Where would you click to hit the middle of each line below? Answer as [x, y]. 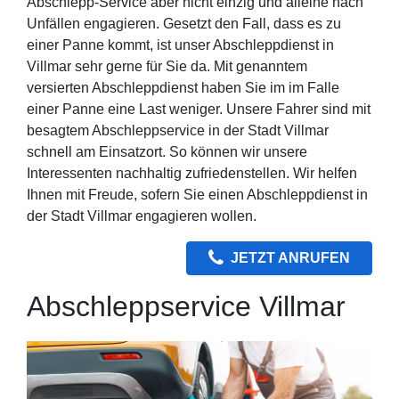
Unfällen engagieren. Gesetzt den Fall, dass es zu [184, 23]
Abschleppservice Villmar [186, 306]
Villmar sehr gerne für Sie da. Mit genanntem [167, 66]
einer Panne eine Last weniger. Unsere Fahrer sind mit [199, 109]
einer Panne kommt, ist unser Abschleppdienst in [180, 45]
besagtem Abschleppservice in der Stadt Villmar [178, 130]
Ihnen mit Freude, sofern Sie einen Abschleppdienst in [197, 194]
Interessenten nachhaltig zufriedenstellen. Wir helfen [192, 173]
